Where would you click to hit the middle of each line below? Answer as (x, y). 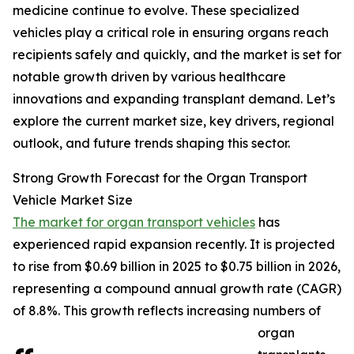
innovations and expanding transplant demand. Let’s (174, 99)
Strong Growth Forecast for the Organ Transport (160, 178)
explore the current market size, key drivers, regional (173, 121)
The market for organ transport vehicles (134, 222)
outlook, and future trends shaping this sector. (151, 143)
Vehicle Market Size (73, 200)
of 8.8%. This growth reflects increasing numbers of (167, 311)
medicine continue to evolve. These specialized (156, 11)
